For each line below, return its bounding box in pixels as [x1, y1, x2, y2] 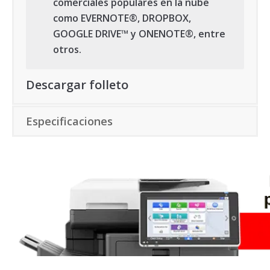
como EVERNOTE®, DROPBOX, [53, 11, 191, 25]
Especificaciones [26, 114, 113, 128]
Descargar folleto [26, 77, 128, 93]
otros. [53, 43, 81, 56]
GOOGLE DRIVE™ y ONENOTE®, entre [53, 27, 225, 40]
